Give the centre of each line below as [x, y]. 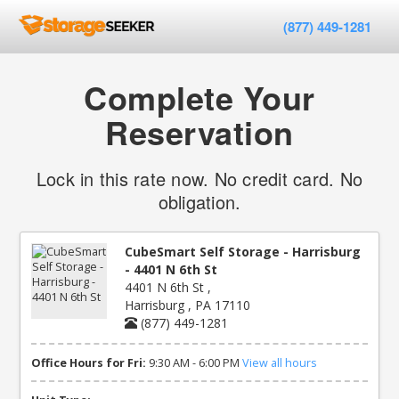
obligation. [199, 202]
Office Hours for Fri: [89, 362]
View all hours [280, 362]
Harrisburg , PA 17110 [188, 305]
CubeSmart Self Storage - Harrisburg [243, 252]
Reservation [199, 132]
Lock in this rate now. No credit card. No [199, 179]
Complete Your [199, 97]
